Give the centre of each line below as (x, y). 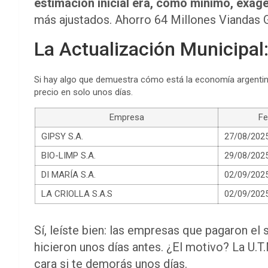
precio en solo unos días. (83, 92)
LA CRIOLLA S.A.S (77, 194)
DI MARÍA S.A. (68, 174)
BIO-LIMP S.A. (68, 155)
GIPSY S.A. (62, 136)
